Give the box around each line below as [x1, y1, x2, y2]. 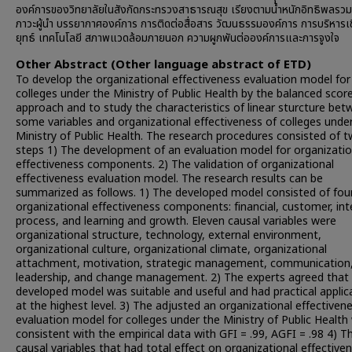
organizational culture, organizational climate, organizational [16, 241, 327, 258]
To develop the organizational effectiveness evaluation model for [16, 71, 350, 88]
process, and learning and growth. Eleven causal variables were [16, 213, 336, 229]
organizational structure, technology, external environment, [16, 227, 321, 244]
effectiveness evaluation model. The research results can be [16, 170, 323, 187]
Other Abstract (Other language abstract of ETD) [16, 56, 311, 74]
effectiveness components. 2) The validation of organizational [16, 156, 334, 173]
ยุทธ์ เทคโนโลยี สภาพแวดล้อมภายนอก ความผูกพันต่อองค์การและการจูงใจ [16, 30, 339, 46]
